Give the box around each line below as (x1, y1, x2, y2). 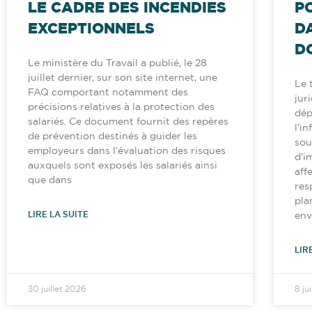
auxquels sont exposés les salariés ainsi (28, 159, 217, 171)
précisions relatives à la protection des (28, 101, 214, 113)
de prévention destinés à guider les (28, 130, 197, 142)
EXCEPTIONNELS (28, 19, 155, 37)
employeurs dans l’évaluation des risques (28, 145, 226, 157)
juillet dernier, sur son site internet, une (28, 72, 217, 84)
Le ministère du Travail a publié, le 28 (28, 57, 207, 69)
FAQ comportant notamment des (28, 86, 188, 98)
